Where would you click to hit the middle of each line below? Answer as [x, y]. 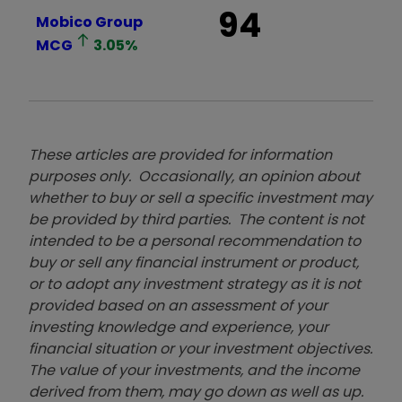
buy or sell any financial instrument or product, [194, 263]
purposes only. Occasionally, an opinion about [194, 177]
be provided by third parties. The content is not [197, 220]
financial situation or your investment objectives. [201, 349]
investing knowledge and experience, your [179, 328]
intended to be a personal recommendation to [195, 241]
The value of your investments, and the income [194, 371]
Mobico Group [89, 22]
